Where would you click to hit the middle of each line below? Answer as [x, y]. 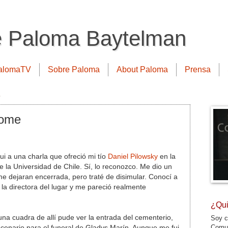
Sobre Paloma [74, 69]
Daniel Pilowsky [134, 156]
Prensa [198, 69]
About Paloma [142, 69]
